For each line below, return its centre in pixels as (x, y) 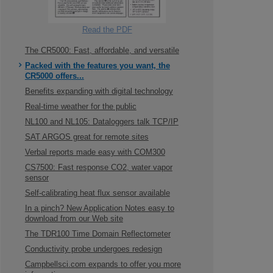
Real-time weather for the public (80, 107)
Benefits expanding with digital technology (99, 91)
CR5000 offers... (54, 76)
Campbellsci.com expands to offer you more (103, 264)
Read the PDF (107, 30)
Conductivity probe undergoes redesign (93, 249)
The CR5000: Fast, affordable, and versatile (102, 51)
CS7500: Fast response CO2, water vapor (98, 168)
